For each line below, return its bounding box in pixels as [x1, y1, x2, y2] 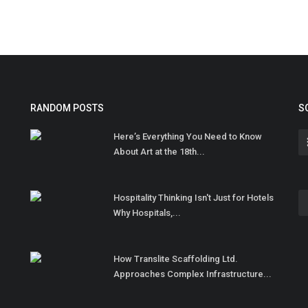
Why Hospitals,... [113, 208, 181, 219]
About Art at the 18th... [113, 146, 205, 157]
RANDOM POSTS [30, 102, 104, 114]
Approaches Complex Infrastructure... [113, 269, 272, 280]
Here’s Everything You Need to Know [113, 131, 262, 142]
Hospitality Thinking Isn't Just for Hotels [113, 192, 274, 203]
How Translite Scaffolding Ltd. [113, 254, 238, 265]
